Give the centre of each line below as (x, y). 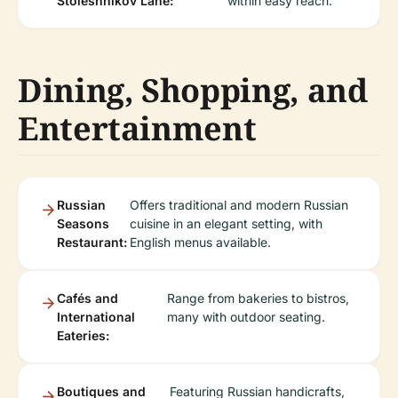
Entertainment (137, 128)
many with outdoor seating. (247, 317)
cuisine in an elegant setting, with (226, 223)
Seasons (83, 223)
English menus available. (200, 242)
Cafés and (88, 298)
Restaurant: (92, 242)
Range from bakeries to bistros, (259, 298)
